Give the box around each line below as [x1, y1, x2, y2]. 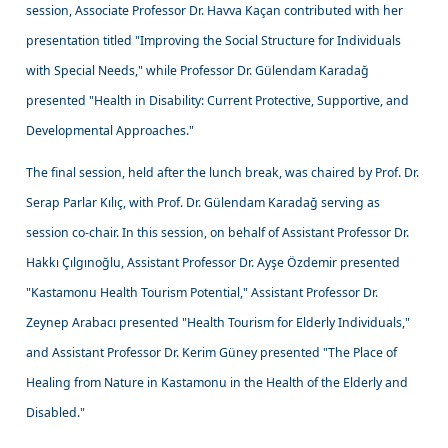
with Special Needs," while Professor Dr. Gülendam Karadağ [26, 61, 370, 79]
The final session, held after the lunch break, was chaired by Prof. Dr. [26, 163, 420, 181]
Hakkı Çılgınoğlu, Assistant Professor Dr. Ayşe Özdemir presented [26, 253, 401, 271]
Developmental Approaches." [26, 121, 198, 139]
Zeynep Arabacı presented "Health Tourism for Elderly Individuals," [26, 313, 411, 331]
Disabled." [26, 403, 86, 421]
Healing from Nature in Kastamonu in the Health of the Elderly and [26, 373, 409, 391]
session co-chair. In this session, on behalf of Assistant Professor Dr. [26, 223, 410, 241]
